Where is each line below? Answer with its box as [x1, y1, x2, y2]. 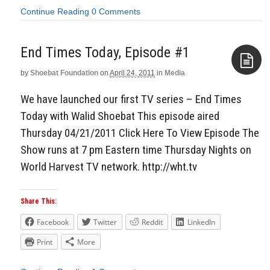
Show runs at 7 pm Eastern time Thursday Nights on [20, 143, 251, 157]
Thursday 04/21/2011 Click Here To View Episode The [20, 126, 259, 140]
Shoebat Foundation [30, 68, 98, 77]
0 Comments [92, 7, 140, 17]
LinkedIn [187, 217, 215, 228]
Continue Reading [20, 7, 89, 17]
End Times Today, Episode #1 [20, 43, 190, 61]
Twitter [93, 217, 117, 228]
